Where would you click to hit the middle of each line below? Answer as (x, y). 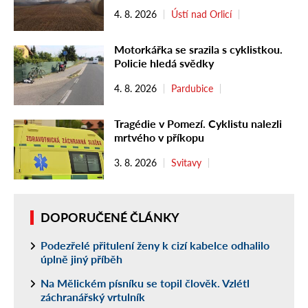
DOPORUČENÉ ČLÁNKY (110, 217)
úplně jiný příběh (81, 258)
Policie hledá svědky (164, 63)
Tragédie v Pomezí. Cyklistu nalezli (198, 123)
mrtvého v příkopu (159, 137)
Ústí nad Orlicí (201, 14)
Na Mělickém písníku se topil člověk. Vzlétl (145, 283)
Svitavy (186, 162)
